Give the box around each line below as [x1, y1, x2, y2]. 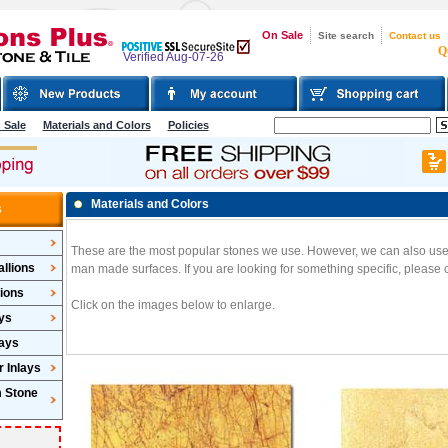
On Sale [261, 28, 303, 41]
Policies [167, 119, 209, 131]
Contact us [388, 29, 441, 41]
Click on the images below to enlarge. [70, 298, 275, 312]
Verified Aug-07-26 [122, 50, 224, 64]
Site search [317, 29, 374, 41]
